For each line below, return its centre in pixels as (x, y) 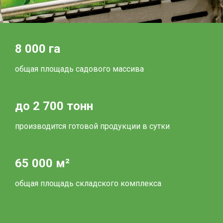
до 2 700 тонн (54, 106)
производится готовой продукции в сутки (92, 126)
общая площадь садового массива (79, 69)
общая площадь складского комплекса (88, 183)
